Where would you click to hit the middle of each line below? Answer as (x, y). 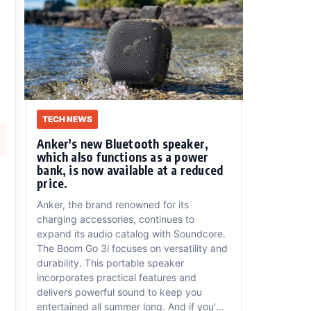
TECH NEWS (68, 119)
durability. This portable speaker (111, 263)
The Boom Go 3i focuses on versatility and (133, 249)
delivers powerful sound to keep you (120, 292)
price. (52, 184)
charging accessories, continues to (116, 219)
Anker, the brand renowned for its (113, 205)
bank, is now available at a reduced (130, 170)
